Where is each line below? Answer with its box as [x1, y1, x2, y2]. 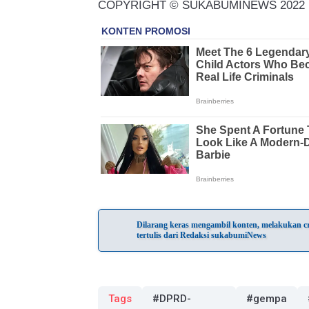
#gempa [246, 292, 287, 305]
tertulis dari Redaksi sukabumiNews [137, 230, 266, 240]
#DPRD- [152, 292, 191, 305]
